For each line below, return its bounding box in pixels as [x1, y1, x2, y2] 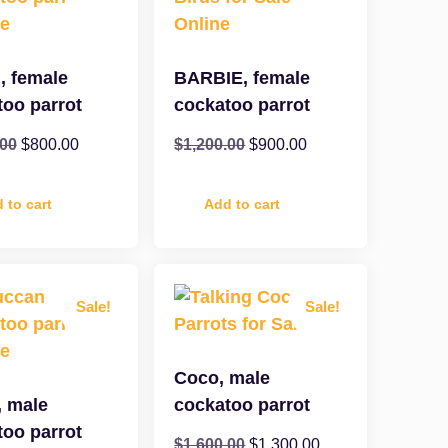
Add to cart [204, 196, 281, 213]
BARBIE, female [174, 68, 311, 89]
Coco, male [174, 368, 271, 389]
